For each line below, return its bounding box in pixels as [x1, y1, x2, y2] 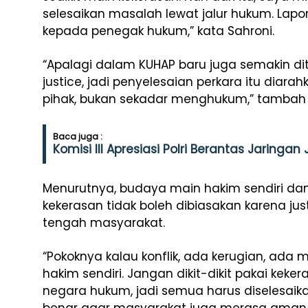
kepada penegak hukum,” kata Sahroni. [43, 23, 274, 39]
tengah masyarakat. [43, 214, 165, 231]
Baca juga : [53, 131, 102, 142]
